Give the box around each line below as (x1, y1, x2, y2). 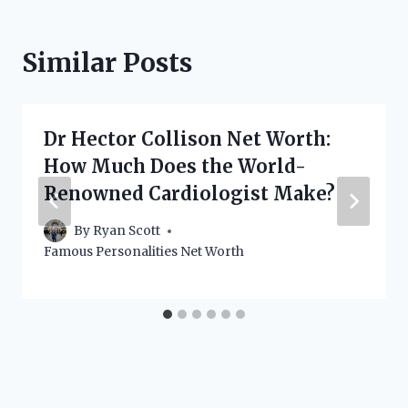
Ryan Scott (93, 223, 161, 240)
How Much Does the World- (44, 154, 306, 178)
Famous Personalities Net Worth (44, 244, 244, 260)
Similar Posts (22, 46, 192, 79)
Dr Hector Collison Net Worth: (44, 127, 331, 150)
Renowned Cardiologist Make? (44, 181, 335, 205)
